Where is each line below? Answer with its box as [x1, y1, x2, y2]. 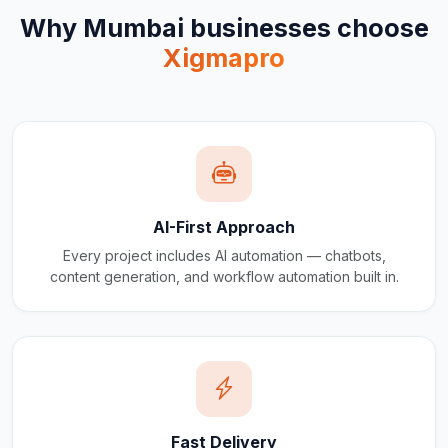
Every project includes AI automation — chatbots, [62, 247, 386, 265]
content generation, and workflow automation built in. [49, 268, 399, 286]
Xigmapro [163, 43, 285, 74]
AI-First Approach [153, 217, 295, 238]
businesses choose [183, 13, 429, 44]
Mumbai [82, 13, 184, 44]
